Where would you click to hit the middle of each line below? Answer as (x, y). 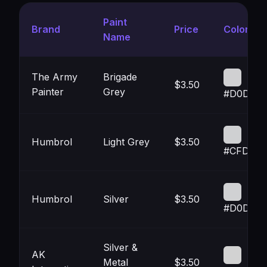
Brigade (120, 77)
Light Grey (126, 142)
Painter (48, 92)
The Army (55, 77)
